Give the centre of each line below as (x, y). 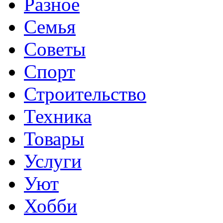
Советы (55, 49)
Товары (54, 138)
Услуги (53, 161)
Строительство (85, 94)
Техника (58, 116)
